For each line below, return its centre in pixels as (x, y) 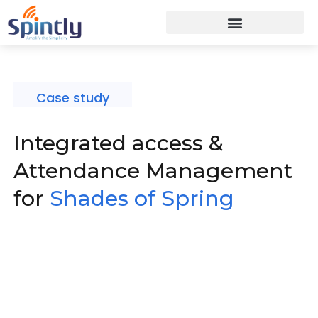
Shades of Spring (142, 199)
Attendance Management (153, 171)
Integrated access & (118, 143)
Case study (72, 98)
